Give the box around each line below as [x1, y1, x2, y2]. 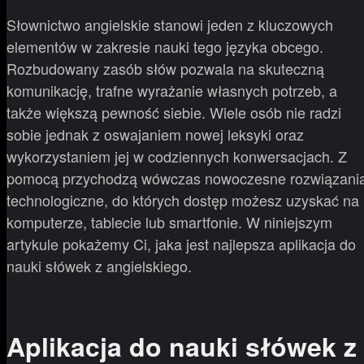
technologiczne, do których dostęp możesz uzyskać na [6, 188, 359, 210]
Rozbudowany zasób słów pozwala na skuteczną [6, 57, 324, 79]
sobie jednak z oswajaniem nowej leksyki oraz [6, 123, 304, 145]
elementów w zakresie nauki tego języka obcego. [6, 35, 323, 57]
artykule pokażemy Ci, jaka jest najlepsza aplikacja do [6, 232, 356, 254]
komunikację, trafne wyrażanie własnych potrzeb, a [6, 79, 337, 101]
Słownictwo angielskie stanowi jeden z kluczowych [6, 13, 333, 35]
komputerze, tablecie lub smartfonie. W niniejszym [6, 210, 332, 232]
